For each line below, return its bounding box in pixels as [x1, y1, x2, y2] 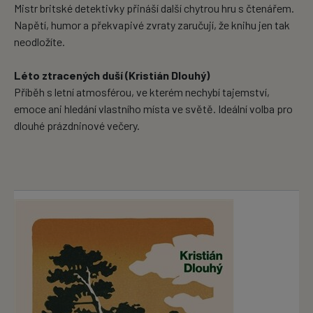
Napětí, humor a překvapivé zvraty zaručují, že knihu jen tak [14, 18, 290, 32]
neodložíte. [14, 35, 65, 49]
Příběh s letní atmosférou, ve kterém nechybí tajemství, [14, 85, 270, 99]
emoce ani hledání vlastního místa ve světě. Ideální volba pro [14, 102, 293, 116]
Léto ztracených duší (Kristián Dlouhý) [14, 68, 210, 82]
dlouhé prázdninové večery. [14, 119, 140, 133]
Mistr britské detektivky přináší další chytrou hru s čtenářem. [14, 1, 294, 15]
